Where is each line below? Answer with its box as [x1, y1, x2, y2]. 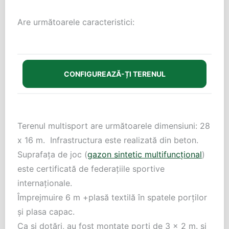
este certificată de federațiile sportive [17, 164, 165, 174]
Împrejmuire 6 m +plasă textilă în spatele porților [17, 192, 207, 202]
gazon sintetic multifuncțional [87, 149, 202, 159]
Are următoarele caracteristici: [17, 17, 134, 27]
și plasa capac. [17, 207, 75, 217]
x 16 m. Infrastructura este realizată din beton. [17, 135, 198, 145]
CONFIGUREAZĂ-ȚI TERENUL [63, 70, 166, 78]
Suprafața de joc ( [17, 149, 87, 159]
